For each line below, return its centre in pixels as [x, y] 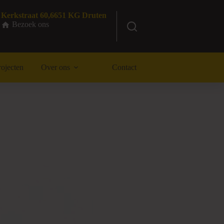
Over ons [56, 67]
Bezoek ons [29, 24]
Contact [124, 67]
